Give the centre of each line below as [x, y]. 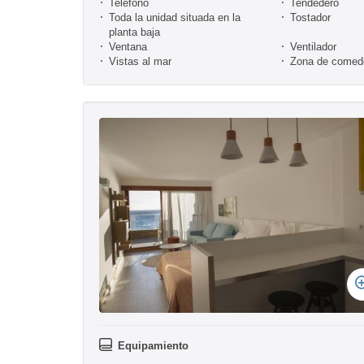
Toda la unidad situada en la [175, 17]
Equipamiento [153, 345]
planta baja [134, 32]
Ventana [128, 46]
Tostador [310, 17]
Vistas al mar [140, 61]
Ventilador [313, 46]
